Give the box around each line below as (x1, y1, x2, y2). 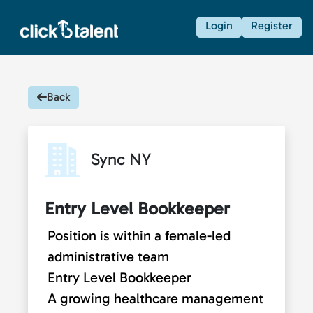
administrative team (48, 247, 169, 265)
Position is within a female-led (48, 226, 231, 244)
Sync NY (91, 148, 151, 169)
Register (251, 19, 293, 33)
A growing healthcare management (48, 289, 263, 307)
